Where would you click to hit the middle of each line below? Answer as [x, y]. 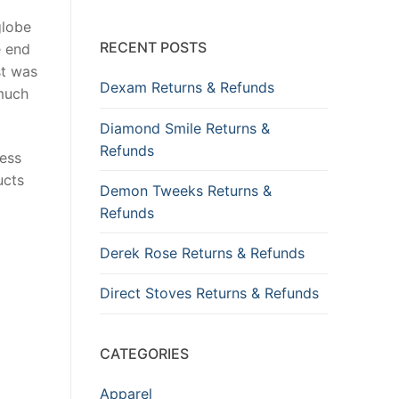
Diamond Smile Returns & [185, 128]
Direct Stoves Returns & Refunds [209, 293]
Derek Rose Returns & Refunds [202, 253]
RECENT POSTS [153, 48]
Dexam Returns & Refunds [187, 88]
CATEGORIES [144, 353]
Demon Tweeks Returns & [186, 190]
